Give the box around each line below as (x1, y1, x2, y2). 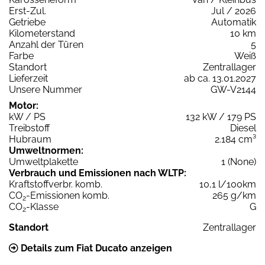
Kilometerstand (9, 28, 75, 40)
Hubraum (9, 134, 51, 146)
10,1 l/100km (199, 179, 256, 190)
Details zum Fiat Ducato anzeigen (18, 243, 172, 254)
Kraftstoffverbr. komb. (9, 179, 102, 190)
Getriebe (9, 17, 46, 28)
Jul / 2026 (211, 5, 256, 17)
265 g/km (212, 190, 256, 202)
